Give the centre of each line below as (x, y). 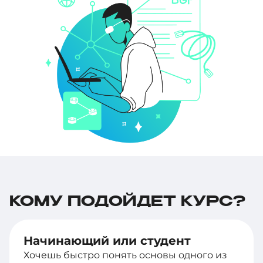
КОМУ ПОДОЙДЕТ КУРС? (127, 202)
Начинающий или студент (107, 240)
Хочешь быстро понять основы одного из (125, 255)
